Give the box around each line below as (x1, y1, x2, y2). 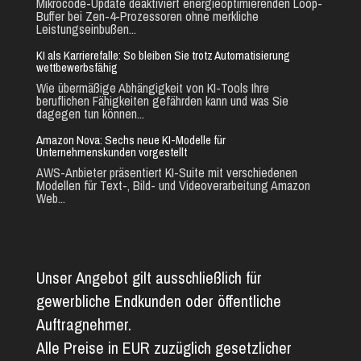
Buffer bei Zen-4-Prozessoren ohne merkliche (35, 6, 259, 25)
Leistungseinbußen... (35, 19, 136, 38)
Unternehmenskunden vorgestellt (35, 143, 187, 160)
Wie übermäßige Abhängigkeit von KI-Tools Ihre (35, 78, 269, 97)
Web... (35, 189, 65, 207)
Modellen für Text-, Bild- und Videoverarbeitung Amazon (35, 176, 310, 194)
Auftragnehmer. (35, 313, 131, 335)
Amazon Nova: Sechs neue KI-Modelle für (35, 131, 226, 148)
